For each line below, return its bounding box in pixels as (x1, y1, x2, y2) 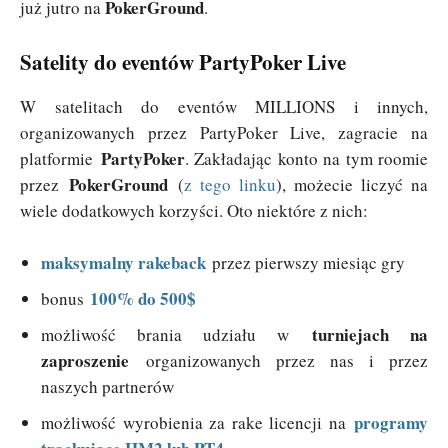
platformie (20, 147, 101, 171)
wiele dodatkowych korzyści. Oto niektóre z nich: (20, 199, 368, 223)
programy (354, 410, 428, 436)
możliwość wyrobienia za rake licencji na (41, 411, 354, 435)
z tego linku (184, 173, 276, 197)
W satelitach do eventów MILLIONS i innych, (20, 95, 428, 119)
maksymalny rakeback (41, 250, 206, 276)
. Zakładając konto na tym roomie (184, 147, 428, 171)
